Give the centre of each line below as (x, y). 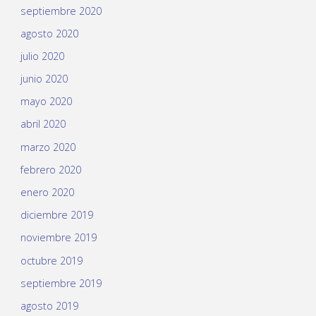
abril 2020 (43, 124)
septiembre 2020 (61, 11)
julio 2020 (42, 56)
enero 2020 (47, 193)
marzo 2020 (48, 147)
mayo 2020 (46, 102)
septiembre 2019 (61, 283)
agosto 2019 (49, 305)
